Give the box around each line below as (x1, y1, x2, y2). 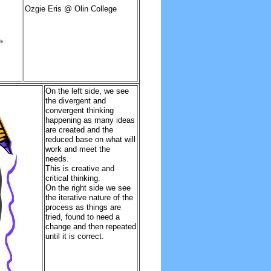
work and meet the (45, 145, 113, 154)
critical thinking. (45, 174, 100, 183)
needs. (45, 154, 69, 163)
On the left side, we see (45, 87, 129, 96)
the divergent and (45, 96, 106, 105)
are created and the (45, 125, 113, 134)
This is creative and (45, 164, 114, 173)
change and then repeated (45, 222, 136, 231)
